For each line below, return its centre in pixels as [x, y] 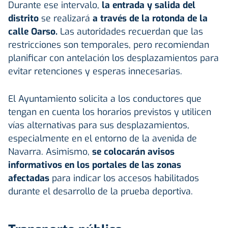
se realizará [64, 18]
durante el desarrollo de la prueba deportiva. [101, 191]
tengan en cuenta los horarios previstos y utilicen [110, 112]
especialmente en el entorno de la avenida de [103, 138]
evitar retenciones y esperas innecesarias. [95, 71]
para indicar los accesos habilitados [125, 178]
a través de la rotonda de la [149, 18]
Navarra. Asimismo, [49, 151]
